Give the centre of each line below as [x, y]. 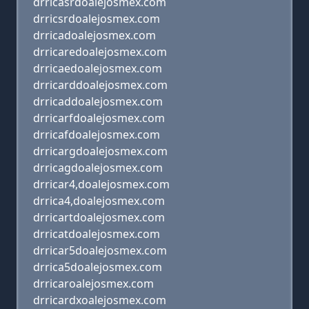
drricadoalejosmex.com [94, 35]
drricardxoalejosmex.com [100, 300]
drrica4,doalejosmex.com [99, 201]
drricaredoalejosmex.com [100, 52]
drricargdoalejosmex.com [100, 151]
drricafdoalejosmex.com [97, 134]
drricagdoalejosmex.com [98, 168]
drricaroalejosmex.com [93, 283]
